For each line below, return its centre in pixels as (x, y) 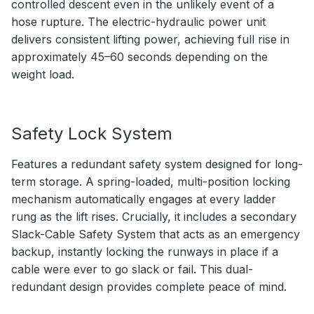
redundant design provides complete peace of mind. (149, 287)
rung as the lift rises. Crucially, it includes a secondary (154, 217)
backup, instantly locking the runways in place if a (145, 252)
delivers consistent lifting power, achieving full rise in (150, 40)
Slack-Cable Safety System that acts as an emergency (156, 234)
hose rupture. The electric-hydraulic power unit (138, 22)
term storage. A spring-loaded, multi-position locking (151, 182)
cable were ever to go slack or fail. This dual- (132, 269)
